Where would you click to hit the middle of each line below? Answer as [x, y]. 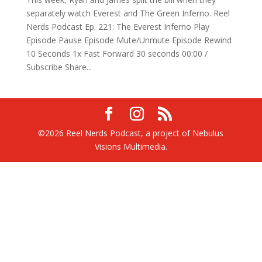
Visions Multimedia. [131, 146]
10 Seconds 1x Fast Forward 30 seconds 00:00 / [117, 53]
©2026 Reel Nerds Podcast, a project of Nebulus [131, 133]
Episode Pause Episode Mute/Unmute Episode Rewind [129, 40]
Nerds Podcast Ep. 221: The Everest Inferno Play [118, 26]
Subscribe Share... [59, 67]
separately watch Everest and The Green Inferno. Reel [128, 13]
